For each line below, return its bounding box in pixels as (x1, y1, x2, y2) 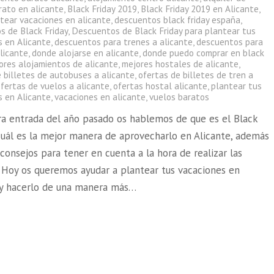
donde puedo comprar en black (143, 46, 265, 59)
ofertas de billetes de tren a (138, 68, 254, 81)
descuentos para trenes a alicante (54, 35, 193, 48)
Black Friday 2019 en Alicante (141, 2, 259, 15)
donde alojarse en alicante (32, 46, 139, 59)
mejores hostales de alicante (122, 57, 239, 70)
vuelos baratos (149, 91, 210, 103)
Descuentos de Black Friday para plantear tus (72, 24, 256, 37)
